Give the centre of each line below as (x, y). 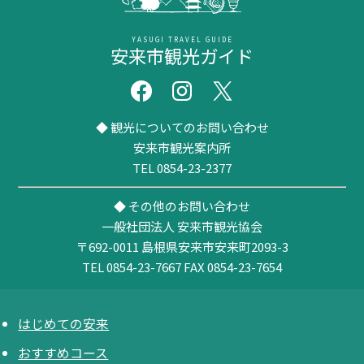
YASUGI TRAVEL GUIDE (182, 40)
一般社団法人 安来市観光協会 (182, 226)
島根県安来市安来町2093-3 (214, 246)
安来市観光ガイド (182, 56)
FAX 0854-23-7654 (232, 266)
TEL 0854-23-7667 (132, 266)
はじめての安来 (64, 323)
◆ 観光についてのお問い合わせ (182, 127)
